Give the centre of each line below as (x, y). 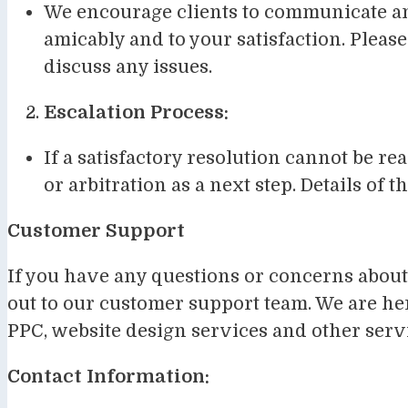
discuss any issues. (128, 66)
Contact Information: (108, 376)
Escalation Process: (136, 112)
